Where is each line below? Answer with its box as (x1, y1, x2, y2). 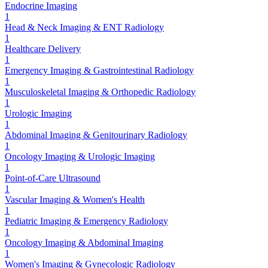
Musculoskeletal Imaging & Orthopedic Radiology (5, 86, 196, 97)
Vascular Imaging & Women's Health (5, 194, 145, 205)
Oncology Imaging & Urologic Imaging (5, 151, 155, 162)
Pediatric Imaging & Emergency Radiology (5, 215, 168, 226)
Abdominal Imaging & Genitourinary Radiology (5, 129, 187, 140)
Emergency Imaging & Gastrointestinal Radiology (5, 65, 194, 75)
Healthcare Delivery (5, 43, 81, 54)
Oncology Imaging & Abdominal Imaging (5, 237, 163, 248)
